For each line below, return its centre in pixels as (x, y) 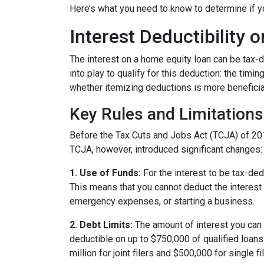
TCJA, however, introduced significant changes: (166, 149)
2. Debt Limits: (101, 225)
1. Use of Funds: (105, 173)
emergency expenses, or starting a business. (162, 201)
